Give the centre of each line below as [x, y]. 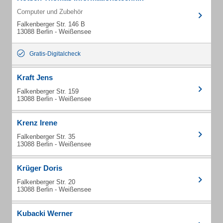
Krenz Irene [37, 123]
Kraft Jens [35, 77]
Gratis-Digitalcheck [55, 54]
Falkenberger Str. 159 [48, 91]
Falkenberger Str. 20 [46, 182]
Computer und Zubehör [50, 12]
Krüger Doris [40, 168]
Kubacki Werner [45, 213]
